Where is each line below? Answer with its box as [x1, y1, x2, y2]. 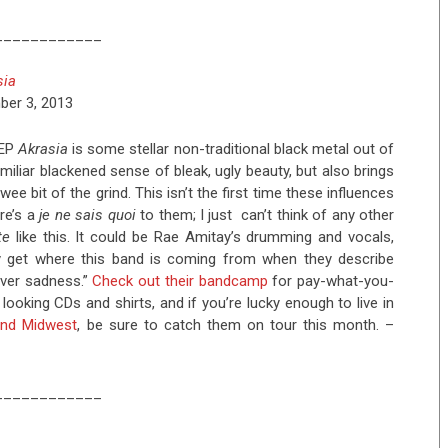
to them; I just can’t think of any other [135, 206, 395, 225]
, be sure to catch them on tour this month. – [77, 316, 395, 335]
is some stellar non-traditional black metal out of [68, 140, 395, 159]
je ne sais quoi [39, 206, 136, 225]
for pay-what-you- [267, 272, 395, 291]
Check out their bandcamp [92, 272, 268, 291]
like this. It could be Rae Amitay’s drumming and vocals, [10, 228, 395, 247]
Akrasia [18, 140, 69, 159]
